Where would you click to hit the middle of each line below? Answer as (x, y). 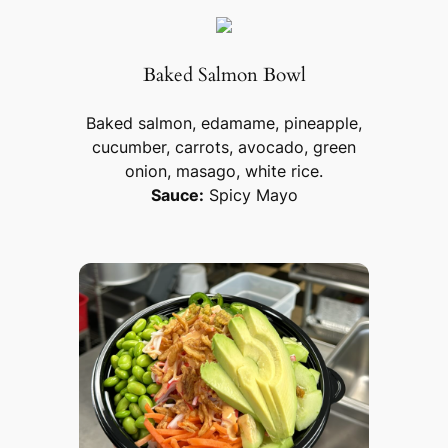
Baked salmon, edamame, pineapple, (224, 123)
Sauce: (177, 195)
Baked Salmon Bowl (224, 75)
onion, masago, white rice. (224, 171)
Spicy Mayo (250, 195)
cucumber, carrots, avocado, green (224, 147)
